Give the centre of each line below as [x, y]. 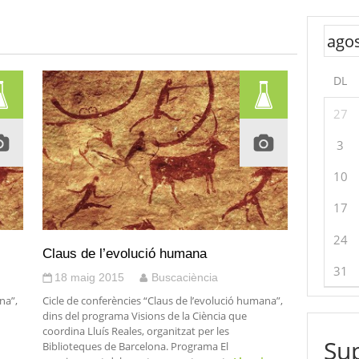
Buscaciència [184, 277]
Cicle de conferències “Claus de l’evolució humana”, [162, 301]
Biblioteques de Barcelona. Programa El [135, 346]
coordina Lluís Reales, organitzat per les [135, 331]
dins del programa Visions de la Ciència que [144, 316]
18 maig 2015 [89, 277]
